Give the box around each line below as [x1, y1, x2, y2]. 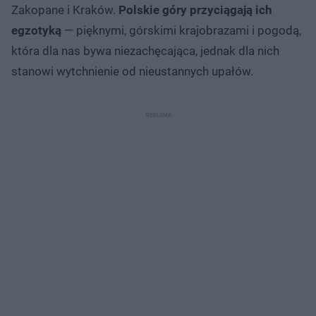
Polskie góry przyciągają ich [119, 2, 272, 17]
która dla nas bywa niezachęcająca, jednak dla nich [11, 43, 279, 58]
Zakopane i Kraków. [11, 2, 119, 17]
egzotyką [11, 23, 61, 37]
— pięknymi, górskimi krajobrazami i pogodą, [61, 23, 301, 37]
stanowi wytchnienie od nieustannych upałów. [11, 63, 253, 78]
